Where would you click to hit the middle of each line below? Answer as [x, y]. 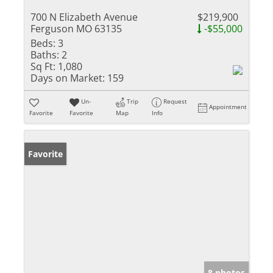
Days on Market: [68, 78]
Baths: [45, 55]
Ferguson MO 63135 [76, 29]
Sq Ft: [43, 67]
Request [175, 101]
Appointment [228, 107]
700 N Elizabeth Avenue [84, 17]
